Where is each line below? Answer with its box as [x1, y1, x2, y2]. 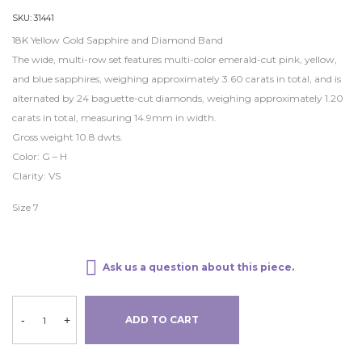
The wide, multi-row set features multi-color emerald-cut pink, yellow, [12, 53, 337, 65]
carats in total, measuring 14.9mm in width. [12, 112, 217, 124]
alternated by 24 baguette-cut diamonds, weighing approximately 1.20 [12, 92, 343, 104]
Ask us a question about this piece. [103, 260, 294, 273]
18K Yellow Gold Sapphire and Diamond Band [12, 34, 223, 46]
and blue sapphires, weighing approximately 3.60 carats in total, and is [12, 73, 341, 85]
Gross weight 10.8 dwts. [12, 131, 123, 143]
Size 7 [12, 201, 39, 213]
